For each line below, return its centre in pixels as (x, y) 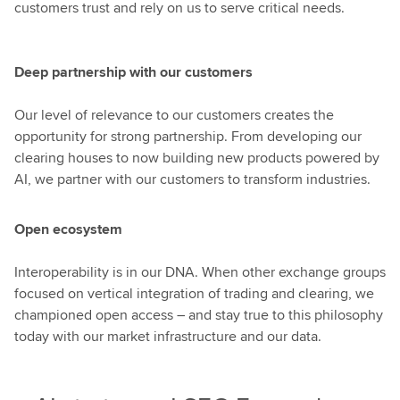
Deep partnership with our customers (133, 72)
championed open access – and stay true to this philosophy (199, 315)
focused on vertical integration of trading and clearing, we (194, 293)
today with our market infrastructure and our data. (168, 336)
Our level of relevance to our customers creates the (174, 115)
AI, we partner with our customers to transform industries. (192, 179)
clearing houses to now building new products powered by (197, 158)
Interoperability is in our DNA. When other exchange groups (200, 272)
